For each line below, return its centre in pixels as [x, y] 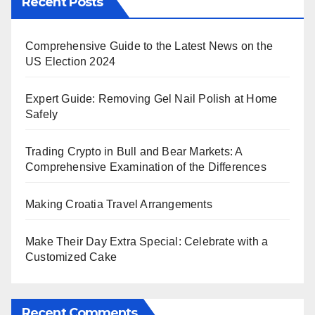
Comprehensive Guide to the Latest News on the [149, 46]
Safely [42, 114]
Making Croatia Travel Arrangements [119, 204]
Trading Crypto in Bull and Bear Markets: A [134, 152]
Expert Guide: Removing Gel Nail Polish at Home [152, 99]
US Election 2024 [71, 62]
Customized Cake [71, 257]
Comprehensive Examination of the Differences [146, 167]
